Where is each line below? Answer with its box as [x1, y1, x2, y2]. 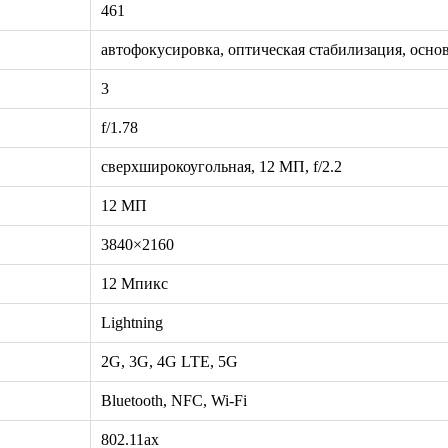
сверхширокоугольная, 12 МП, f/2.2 [101, 157, 342, 175]
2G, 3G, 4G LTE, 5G [101, 352, 238, 370]
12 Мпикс [101, 274, 168, 292]
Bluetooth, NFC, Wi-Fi [101, 391, 247, 409]
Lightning [101, 313, 163, 331]
